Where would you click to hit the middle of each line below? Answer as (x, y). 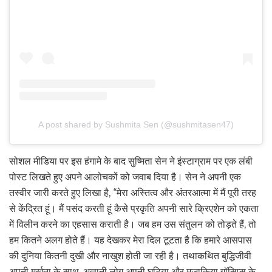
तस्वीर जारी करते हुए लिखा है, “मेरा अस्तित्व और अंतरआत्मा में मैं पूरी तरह (133, 192)
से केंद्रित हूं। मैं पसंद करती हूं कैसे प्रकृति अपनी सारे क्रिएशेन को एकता (134, 208)
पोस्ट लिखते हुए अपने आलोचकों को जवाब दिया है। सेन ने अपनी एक (125, 177)
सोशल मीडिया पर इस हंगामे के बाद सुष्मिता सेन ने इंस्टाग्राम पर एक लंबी (131, 161)
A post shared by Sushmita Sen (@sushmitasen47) (136, 124)
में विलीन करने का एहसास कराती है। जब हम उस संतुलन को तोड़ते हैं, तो (133, 224)
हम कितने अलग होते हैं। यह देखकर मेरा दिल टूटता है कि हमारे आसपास (131, 240)
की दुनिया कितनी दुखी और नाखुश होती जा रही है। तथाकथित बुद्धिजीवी (130, 256)
